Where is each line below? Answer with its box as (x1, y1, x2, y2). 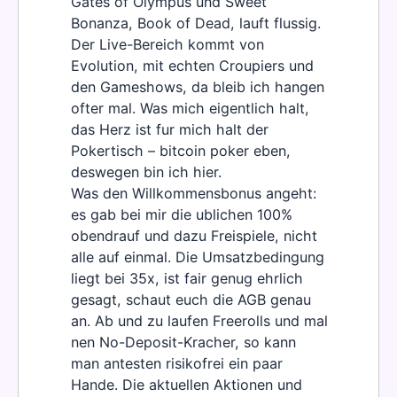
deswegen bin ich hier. (71, 163, 222, 182)
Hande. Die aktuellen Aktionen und (71, 376, 302, 394)
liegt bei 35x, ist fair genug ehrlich (71, 269, 303, 288)
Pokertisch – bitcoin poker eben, (71, 142, 291, 160)
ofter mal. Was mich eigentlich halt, (71, 99, 309, 118)
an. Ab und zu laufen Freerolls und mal (71, 312, 328, 331)
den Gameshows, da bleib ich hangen (71, 78, 324, 97)
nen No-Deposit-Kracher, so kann (71, 333, 296, 352)
